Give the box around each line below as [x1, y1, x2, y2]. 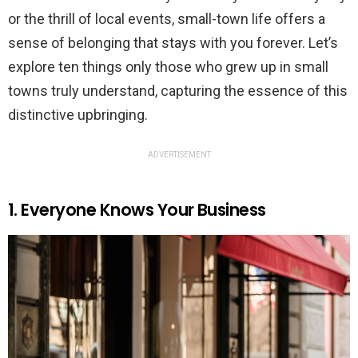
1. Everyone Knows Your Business [8, 197, 266, 221]
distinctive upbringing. [8, 105, 148, 123]
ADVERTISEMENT [147, 149, 211, 159]
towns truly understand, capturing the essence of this [8, 82, 348, 99]
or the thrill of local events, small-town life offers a [8, 10, 325, 27]
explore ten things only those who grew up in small [8, 58, 328, 75]
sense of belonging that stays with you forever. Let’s [8, 34, 338, 51]
